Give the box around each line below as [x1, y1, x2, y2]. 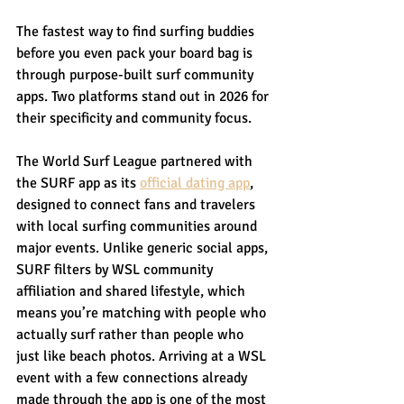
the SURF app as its [16, 173, 140, 192]
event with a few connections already [16, 368, 251, 387]
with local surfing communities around [16, 216, 261, 235]
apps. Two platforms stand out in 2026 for [16, 87, 272, 106]
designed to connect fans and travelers [16, 195, 259, 214]
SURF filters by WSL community [16, 260, 216, 279]
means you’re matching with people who [16, 303, 270, 322]
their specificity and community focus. [16, 108, 252, 127]
